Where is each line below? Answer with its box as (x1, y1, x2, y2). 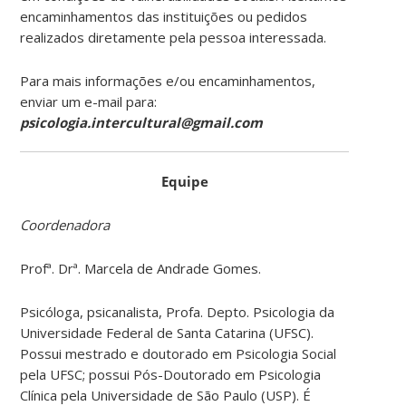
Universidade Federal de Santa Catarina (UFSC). (20, 323, 314, 342)
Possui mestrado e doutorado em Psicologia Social (20, 343, 337, 362)
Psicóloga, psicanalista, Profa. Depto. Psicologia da (20, 302, 335, 321)
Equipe (160, 171, 208, 190)
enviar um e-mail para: (20, 92, 158, 111)
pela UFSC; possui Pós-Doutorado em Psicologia (20, 364, 322, 383)
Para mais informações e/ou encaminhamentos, (20, 71, 316, 90)
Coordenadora (20, 215, 111, 234)
